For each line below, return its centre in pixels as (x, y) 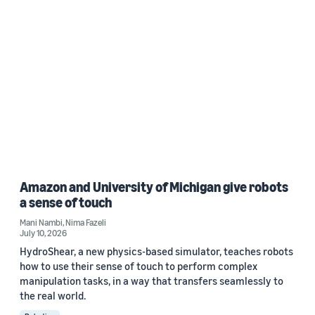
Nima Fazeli (86, 222)
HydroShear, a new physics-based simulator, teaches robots (156, 251)
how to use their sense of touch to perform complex (139, 265)
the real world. (53, 295)
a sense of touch (66, 202)
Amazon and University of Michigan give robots (154, 186)
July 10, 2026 (43, 232)
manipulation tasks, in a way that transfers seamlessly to (152, 280)
